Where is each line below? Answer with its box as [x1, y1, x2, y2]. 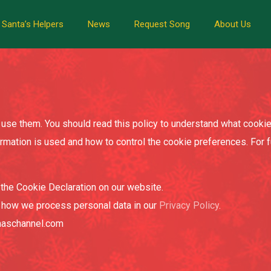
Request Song [134, 19, 190, 30]
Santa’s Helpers [1, 19, 64, 30]
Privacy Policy [159, 200, 219, 211]
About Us [214, 19, 251, 30]
